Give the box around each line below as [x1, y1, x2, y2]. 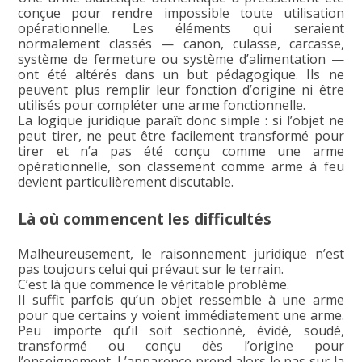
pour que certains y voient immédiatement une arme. [18, 306, 344, 325]
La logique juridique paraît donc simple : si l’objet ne [18, 112, 344, 130]
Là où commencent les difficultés [18, 208, 272, 230]
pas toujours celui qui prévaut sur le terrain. [18, 260, 284, 279]
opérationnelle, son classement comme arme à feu [18, 158, 344, 176]
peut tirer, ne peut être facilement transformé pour [18, 127, 344, 145]
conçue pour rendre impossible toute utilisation [18, 4, 344, 23]
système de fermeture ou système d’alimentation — [18, 50, 344, 69]
